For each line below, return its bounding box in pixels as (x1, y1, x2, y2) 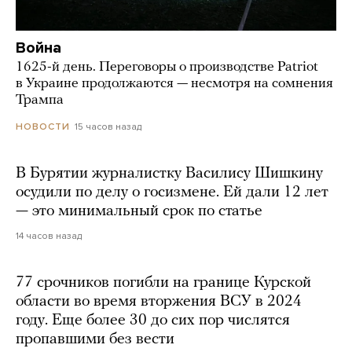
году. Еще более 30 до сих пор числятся (16, 312, 290, 328)
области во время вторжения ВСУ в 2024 (16, 293, 302, 310)
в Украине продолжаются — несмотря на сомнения (16, 75, 333, 91)
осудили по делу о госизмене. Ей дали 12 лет (16, 184, 328, 200)
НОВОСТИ (16, 120, 70, 132)
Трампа (16, 92, 64, 108)
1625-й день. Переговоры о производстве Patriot (16, 59, 318, 75)
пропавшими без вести (16, 331, 174, 347)
